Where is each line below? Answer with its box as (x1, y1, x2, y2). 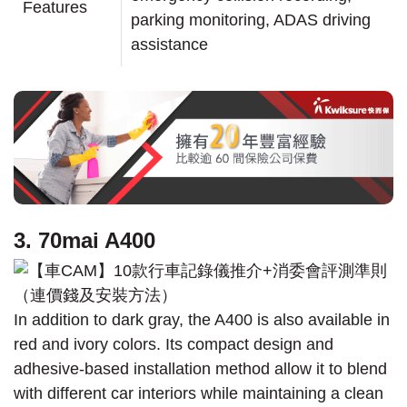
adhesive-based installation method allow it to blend (14, 360, 387, 379)
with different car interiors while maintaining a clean (14, 384, 383, 403)
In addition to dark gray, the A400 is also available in (14, 311, 390, 330)
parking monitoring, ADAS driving (131, 10, 371, 29)
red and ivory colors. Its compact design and (14, 335, 333, 354)
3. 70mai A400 (14, 228, 155, 253)
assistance (131, 35, 208, 54)
